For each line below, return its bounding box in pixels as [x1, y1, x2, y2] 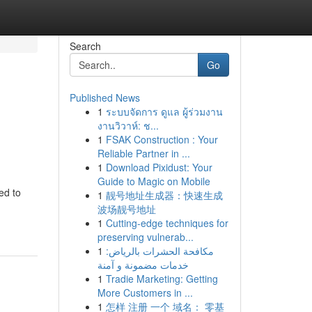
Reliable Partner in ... [97, 146, 190, 160]
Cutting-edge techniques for [105, 216, 228, 230]
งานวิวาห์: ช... [97, 118, 159, 132]
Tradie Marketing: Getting [105, 272, 218, 286]
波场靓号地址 [97, 202, 156, 216]
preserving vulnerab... [97, 230, 194, 244]
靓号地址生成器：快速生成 [105, 188, 223, 202]
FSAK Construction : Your [105, 132, 218, 146]
